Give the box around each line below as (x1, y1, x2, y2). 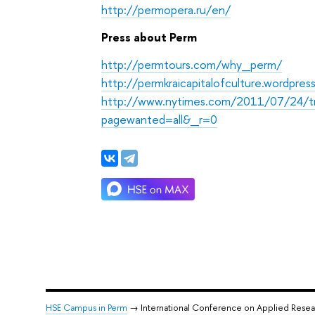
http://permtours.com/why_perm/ (101, 56, 283, 73)
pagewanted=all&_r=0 (101, 111, 218, 128)
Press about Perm (101, 28, 198, 45)
